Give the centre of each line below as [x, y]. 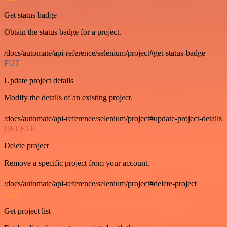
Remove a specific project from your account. [77, 163]
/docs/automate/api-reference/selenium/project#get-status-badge [105, 53]
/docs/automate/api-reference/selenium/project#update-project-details [113, 118]
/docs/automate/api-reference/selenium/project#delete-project [100, 184]
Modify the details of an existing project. [68, 98]
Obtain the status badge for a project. [63, 32]
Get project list [27, 211]
